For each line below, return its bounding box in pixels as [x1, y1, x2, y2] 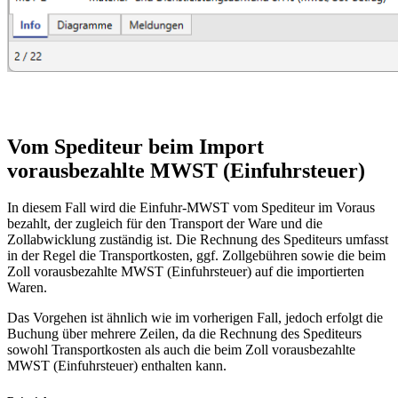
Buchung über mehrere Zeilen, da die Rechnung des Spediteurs [7, 326, 362, 342]
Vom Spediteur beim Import [7, 134, 264, 158]
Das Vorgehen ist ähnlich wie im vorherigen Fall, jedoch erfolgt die [7, 310, 383, 326]
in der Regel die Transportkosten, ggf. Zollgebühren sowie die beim [7, 248, 386, 264]
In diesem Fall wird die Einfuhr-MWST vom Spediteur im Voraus [7, 200, 375, 216]
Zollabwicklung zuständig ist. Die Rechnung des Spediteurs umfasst [7, 232, 388, 248]
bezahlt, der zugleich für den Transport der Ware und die [7, 216, 322, 232]
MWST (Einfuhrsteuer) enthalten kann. [7, 358, 227, 374]
